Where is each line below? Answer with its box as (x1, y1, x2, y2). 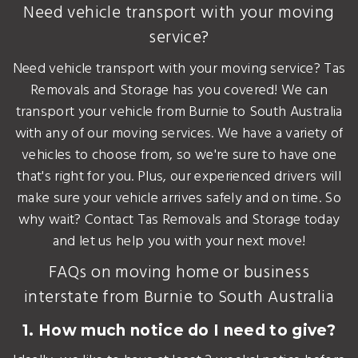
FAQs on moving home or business (48, 260, 310, 286)
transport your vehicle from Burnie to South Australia (15, 101, 343, 124)
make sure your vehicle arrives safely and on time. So (17, 187, 341, 210)
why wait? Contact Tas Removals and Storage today (18, 209, 340, 232)
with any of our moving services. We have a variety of (14, 122, 344, 145)
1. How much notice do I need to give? (22, 321, 336, 340)
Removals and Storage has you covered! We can (30, 79, 328, 102)
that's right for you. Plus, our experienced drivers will (17, 165, 341, 189)
